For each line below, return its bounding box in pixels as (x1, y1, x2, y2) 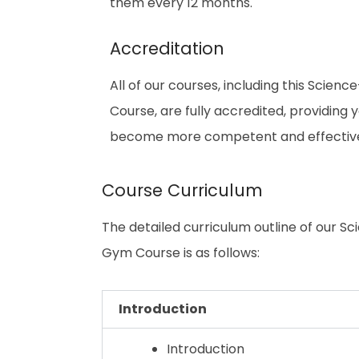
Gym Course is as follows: (102, 244, 260, 262)
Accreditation (110, 37, 224, 60)
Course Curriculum (102, 179, 263, 202)
